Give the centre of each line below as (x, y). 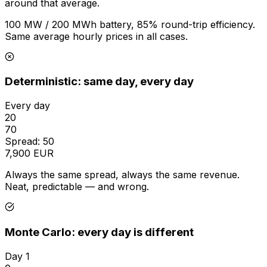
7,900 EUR (29, 153)
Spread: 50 (30, 142)
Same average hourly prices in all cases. (96, 36)
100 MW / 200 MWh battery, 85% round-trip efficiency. (130, 24)
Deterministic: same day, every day (99, 82)
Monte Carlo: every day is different (99, 232)
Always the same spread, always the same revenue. (122, 175)
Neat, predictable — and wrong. (77, 187)
